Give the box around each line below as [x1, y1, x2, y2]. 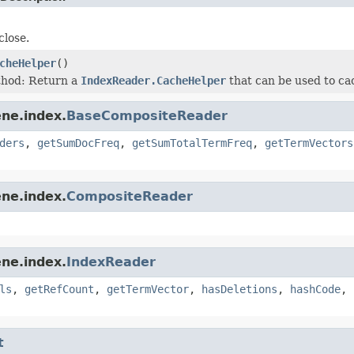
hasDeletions [201, 282, 277, 296]
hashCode [290, 282, 341, 296]
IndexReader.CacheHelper [81, 73, 226, 87]
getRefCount [24, 282, 94, 296]
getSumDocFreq [37, 136, 119, 149]
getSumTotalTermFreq [132, 136, 252, 149]
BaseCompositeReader [66, 107, 228, 123]
